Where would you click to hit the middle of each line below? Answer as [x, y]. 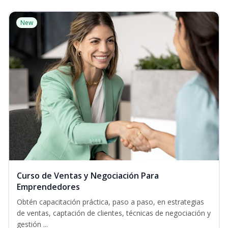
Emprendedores [48, 187]
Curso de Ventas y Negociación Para [88, 176]
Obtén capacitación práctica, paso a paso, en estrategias [110, 202]
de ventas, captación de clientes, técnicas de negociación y [114, 213]
